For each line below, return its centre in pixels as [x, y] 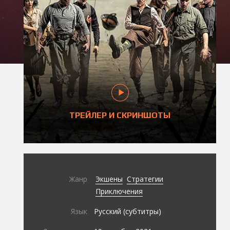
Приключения [119, 191]
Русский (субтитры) [128, 211]
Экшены [109, 179]
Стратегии [145, 179]
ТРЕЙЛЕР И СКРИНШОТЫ [120, 115]
